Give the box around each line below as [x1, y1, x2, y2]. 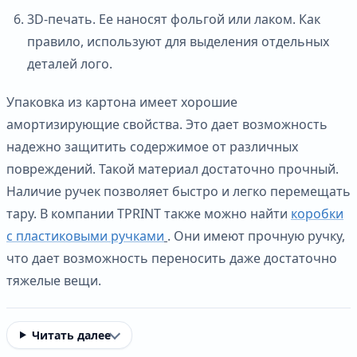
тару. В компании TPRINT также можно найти [6, 204, 291, 222]
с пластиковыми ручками [6, 226, 164, 245]
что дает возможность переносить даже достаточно [6, 249, 337, 267]
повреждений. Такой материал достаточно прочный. [6, 159, 339, 178]
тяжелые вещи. [6, 271, 101, 289]
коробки [291, 204, 343, 222]
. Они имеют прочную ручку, [167, 226, 345, 245]
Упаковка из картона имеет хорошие [6, 92, 237, 111]
